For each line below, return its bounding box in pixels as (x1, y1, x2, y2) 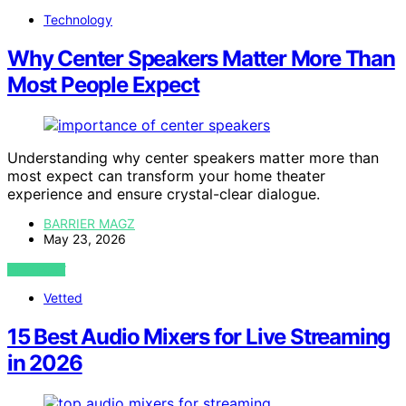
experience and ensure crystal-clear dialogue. (7, 184, 320, 203)
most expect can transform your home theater (7, 166, 325, 185)
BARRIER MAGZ (43, 215, 135, 231)
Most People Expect (7, 72, 199, 99)
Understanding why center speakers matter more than (7, 148, 379, 167)
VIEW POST (7, 262, 66, 276)
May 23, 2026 (43, 230, 126, 246)
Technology (43, 12, 112, 28)
